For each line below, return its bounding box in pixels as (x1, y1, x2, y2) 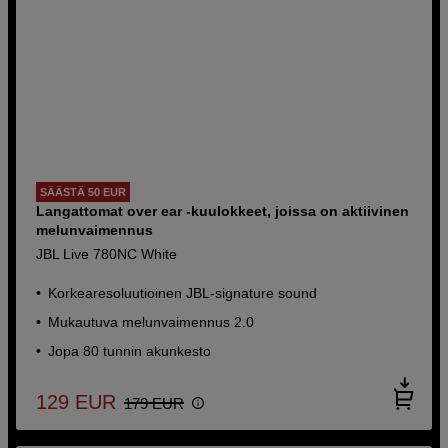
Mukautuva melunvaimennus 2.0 (48, 313, 255, 330)
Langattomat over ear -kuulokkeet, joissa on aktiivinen (36, 202, 410, 219)
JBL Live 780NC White (36, 245, 178, 262)
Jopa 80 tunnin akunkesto (48, 342, 212, 359)
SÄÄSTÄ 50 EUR (40, 185, 127, 198)
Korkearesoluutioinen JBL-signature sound (48, 284, 318, 301)
